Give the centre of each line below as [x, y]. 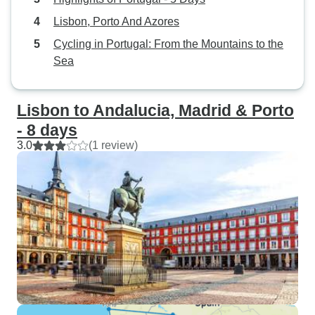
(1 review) [113, 145]
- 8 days [47, 130]
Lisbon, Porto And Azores [116, 21]
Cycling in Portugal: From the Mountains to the [168, 44]
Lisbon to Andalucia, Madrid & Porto [155, 110]
